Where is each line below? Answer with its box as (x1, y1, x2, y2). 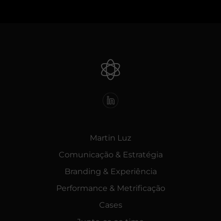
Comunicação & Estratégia (58, 150, 163, 160)
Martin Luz (90, 133, 131, 143)
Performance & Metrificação (56, 184, 165, 193)
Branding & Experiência (64, 167, 157, 177)
